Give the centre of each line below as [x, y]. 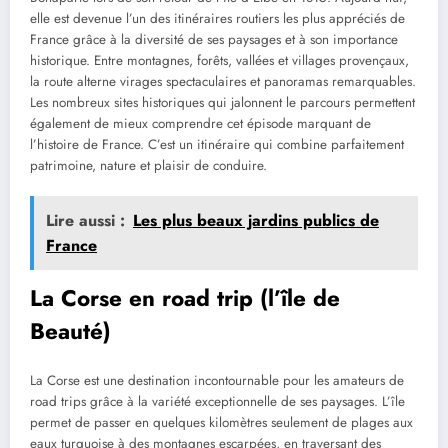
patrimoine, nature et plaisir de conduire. [148, 166]
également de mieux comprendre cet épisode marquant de [200, 124]
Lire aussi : [85, 220]
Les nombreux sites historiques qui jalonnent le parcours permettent [222, 103]
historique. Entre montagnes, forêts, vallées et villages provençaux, [219, 61]
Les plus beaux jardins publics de [256, 220]
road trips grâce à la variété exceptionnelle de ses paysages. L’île [217, 402]
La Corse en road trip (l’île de [185, 297]
